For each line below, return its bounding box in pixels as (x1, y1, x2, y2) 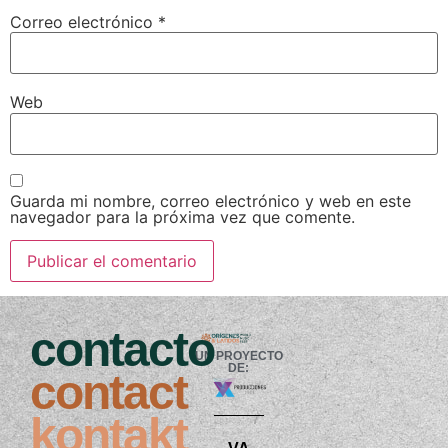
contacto (30, 323, 214, 377)
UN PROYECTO (194, 349, 283, 364)
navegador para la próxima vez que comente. (10, 207, 355, 228)
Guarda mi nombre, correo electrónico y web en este (10, 191, 411, 212)
